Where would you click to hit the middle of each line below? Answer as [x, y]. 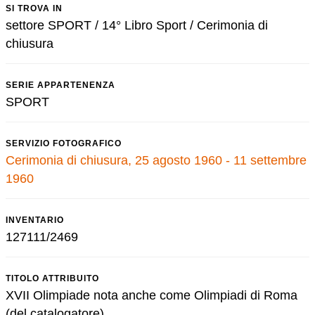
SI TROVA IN [34, 8]
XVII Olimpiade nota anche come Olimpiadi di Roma [152, 295]
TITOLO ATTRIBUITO [52, 278]
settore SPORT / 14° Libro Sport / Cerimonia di [137, 25]
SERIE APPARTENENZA [60, 85]
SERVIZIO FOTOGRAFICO [64, 143]
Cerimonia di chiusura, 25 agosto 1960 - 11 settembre [156, 160]
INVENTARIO [35, 220]
